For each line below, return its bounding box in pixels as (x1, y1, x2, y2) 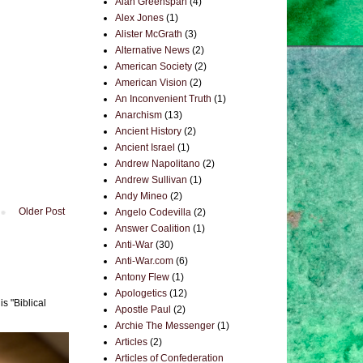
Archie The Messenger (115, 320, 215, 331)
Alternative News (115, 45, 190, 56)
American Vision (115, 77, 187, 88)
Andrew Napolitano (115, 158, 200, 169)
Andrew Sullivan (115, 174, 187, 186)
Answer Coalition (115, 223, 190, 234)
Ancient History (115, 126, 181, 137)
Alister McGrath (115, 28, 182, 40)
